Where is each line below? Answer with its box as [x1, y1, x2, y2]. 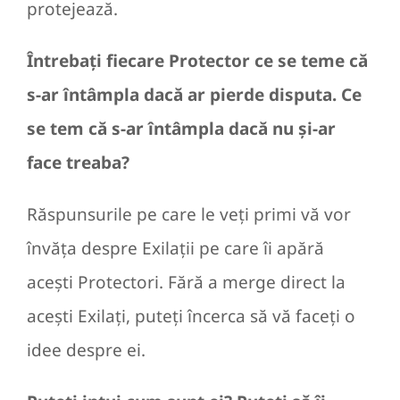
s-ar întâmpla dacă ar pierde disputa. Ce [27, 83, 362, 107]
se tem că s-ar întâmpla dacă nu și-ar [27, 117, 336, 141]
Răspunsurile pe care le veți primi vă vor [27, 203, 351, 227]
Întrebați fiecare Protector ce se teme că [27, 49, 368, 73]
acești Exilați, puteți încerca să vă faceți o [27, 304, 355, 329]
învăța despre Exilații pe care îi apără [27, 237, 324, 261]
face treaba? [27, 151, 129, 175]
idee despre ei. [27, 338, 146, 362]
